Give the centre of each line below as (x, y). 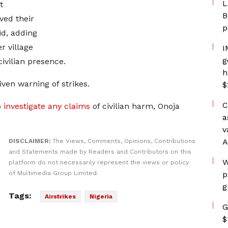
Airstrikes (60, 196)
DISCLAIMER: (30, 141)
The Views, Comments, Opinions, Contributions (124, 141)
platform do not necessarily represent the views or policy (98, 162)
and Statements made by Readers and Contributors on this (100, 152)
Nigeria (101, 196)
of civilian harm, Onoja (135, 106)
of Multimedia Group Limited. (53, 173)
